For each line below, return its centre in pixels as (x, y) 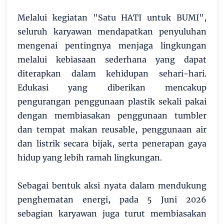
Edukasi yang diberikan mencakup (112, 88)
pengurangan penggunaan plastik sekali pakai (112, 102)
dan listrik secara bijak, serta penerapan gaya (112, 144)
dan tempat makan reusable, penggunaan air (112, 130)
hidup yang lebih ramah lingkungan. (90, 158)
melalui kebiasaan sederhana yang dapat (112, 60)
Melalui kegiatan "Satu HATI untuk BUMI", (112, 18)
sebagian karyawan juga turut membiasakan (112, 214)
